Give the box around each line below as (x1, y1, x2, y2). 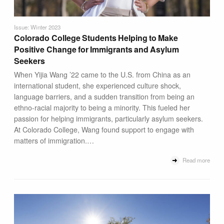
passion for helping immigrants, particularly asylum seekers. (14, 113, 203, 124)
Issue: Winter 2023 (14, 23, 61, 31)
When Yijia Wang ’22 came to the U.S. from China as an (14, 69, 191, 80)
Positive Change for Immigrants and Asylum (14, 43, 179, 55)
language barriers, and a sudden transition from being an (14, 91, 195, 102)
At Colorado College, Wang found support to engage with (14, 124, 194, 135)
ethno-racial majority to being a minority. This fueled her (14, 102, 190, 113)
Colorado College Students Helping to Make (14, 32, 178, 44)
